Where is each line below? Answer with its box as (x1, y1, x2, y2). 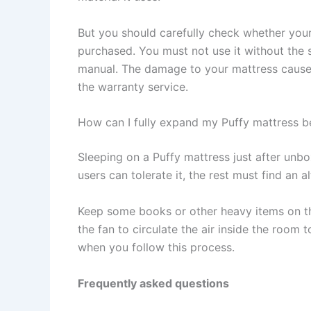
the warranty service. (78, 79, 188, 94)
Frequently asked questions (78, 276, 229, 290)
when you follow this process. (78, 239, 235, 254)
